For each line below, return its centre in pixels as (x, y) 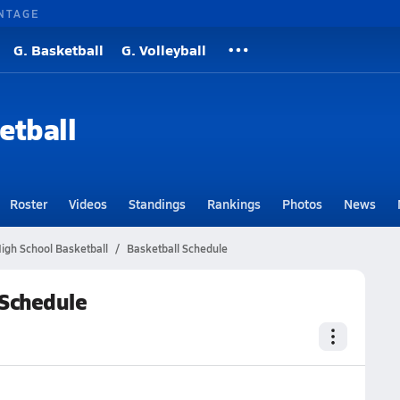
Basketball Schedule (177, 248)
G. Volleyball (164, 50)
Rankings (233, 204)
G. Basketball (58, 50)
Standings (157, 204)
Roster (28, 204)
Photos (302, 204)
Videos (87, 204)
